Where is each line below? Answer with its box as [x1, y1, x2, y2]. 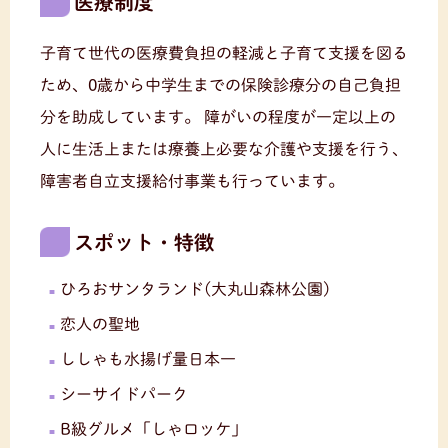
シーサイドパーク [60, 386, 188, 402]
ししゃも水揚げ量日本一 [60, 351, 236, 367]
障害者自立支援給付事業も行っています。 [40, 173, 344, 189]
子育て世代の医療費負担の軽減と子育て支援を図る [40, 45, 408, 61]
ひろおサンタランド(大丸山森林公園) [60, 281, 330, 297]
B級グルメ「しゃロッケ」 [60, 421, 247, 437]
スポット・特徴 [74, 232, 214, 252]
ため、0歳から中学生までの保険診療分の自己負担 [40, 77, 401, 93]
